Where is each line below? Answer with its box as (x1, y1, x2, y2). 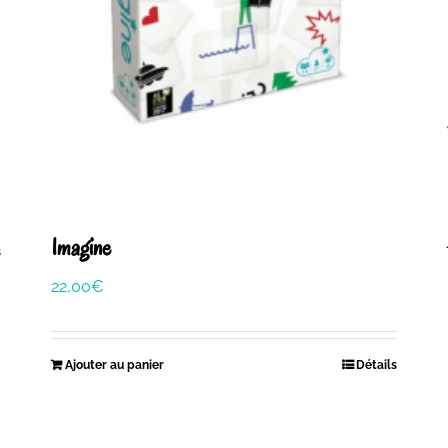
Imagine (50, 231, 111, 263)
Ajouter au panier (64, 357, 164, 372)
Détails (356, 357, 398, 372)
